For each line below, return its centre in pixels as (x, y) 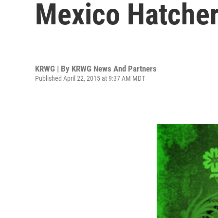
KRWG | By (53, 68)
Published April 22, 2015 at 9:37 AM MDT (90, 78)
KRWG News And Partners (114, 68)
